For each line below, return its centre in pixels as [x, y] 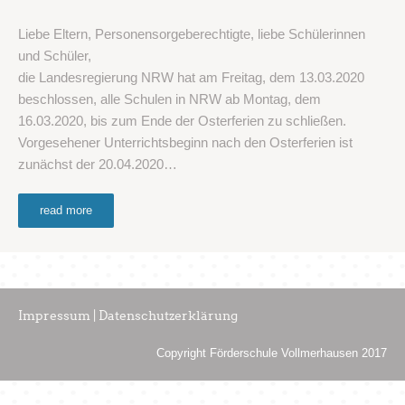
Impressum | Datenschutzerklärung [128, 316]
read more [66, 210]
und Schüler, [55, 55]
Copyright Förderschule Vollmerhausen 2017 [272, 353]
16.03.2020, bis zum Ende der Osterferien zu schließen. [182, 120]
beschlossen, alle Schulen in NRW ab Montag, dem [170, 99]
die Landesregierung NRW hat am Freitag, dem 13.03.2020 [191, 77]
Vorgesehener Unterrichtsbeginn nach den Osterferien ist [185, 142]
